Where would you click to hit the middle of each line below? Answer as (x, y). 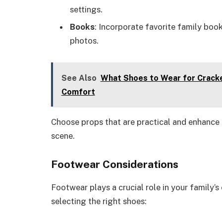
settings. (86, 9)
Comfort (78, 92)
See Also (79, 78)
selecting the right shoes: (99, 201)
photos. (84, 41)
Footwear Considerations (115, 165)
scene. (63, 136)
